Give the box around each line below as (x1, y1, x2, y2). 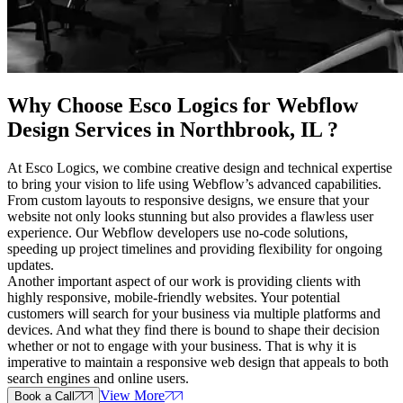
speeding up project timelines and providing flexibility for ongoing (7, 241, 382, 257)
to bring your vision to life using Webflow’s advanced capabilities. (7, 176, 381, 193)
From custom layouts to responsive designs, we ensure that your (7, 193, 369, 209)
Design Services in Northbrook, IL (7, 118, 322, 142)
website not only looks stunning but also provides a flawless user (7, 209, 373, 225)
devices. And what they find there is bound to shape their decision (7, 322, 380, 338)
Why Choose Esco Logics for (7, 94, 276, 118)
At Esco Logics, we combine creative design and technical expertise (7, 160, 392, 176)
